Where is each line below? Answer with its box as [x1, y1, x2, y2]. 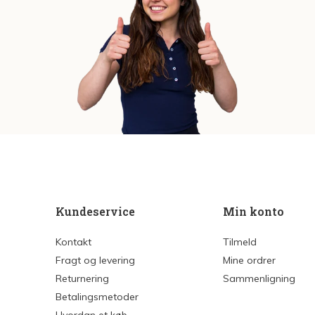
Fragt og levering [56, 254, 135, 266]
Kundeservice [56, 204, 135, 219]
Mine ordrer [222, 254, 276, 266]
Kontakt [56, 236, 91, 248]
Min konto [222, 204, 284, 219]
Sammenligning [222, 272, 295, 285]
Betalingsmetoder [56, 290, 139, 303]
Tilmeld [222, 236, 257, 248]
